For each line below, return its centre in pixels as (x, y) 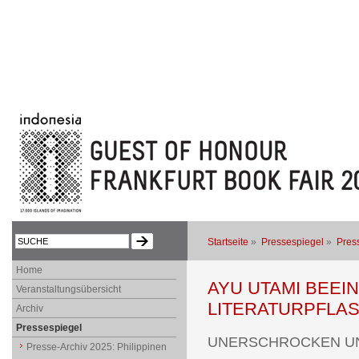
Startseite (228, 242)
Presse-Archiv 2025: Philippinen (96, 347)
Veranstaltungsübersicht (68, 289)
